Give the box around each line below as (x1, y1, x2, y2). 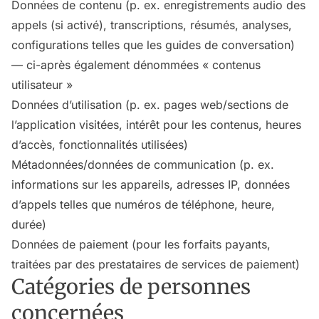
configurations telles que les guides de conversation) (11, 38, 295, 52)
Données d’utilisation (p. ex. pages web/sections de (11, 98, 288, 112)
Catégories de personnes (11, 274, 251, 300)
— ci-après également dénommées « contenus (11, 58, 261, 72)
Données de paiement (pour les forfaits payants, (11, 237, 271, 251)
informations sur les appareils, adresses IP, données (11, 177, 290, 192)
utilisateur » (11, 78, 73, 92)
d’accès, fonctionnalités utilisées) (11, 137, 188, 152)
